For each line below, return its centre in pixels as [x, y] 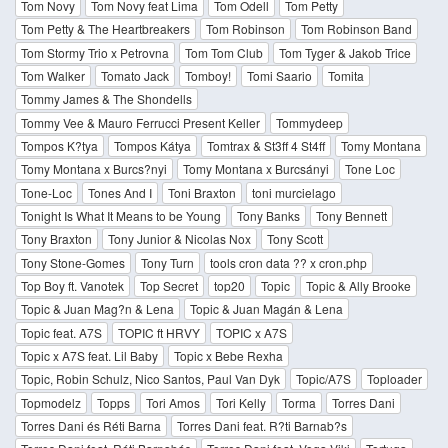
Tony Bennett [351, 216]
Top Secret [169, 286]
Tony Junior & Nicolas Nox [179, 239]
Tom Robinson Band [356, 29]
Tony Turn [167, 262]
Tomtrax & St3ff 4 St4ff [266, 146]
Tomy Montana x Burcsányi [256, 169]
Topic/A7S [323, 379]
